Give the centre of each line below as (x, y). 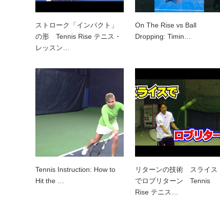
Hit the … (50, 181)
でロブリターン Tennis (173, 181)
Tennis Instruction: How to (75, 170)
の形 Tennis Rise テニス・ (78, 37)
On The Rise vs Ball (166, 25)
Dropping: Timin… (163, 37)
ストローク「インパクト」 (77, 25)
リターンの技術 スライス (176, 170)
